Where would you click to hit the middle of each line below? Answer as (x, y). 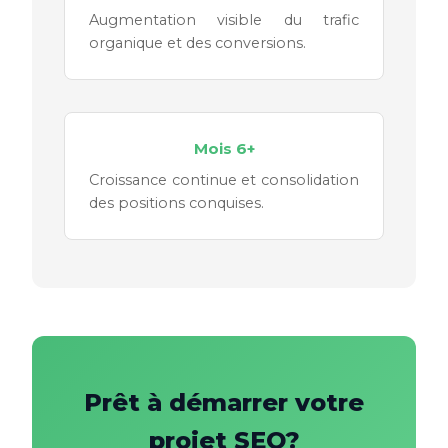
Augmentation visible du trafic (224, 19)
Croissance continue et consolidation (224, 179)
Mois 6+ (224, 148)
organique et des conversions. (197, 42)
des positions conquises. (176, 202)
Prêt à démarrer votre (224, 402)
